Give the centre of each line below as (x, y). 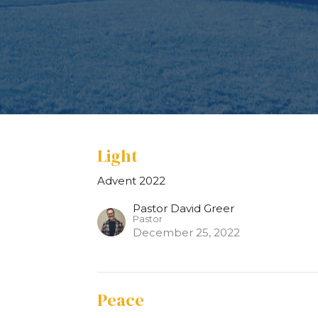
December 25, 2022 (187, 233)
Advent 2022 (132, 181)
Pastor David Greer (184, 209)
